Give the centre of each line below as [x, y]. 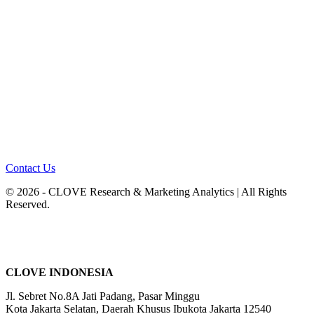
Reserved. [28, 205]
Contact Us [30, 168]
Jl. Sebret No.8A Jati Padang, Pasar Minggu [103, 296]
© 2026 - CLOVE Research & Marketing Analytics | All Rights [146, 192]
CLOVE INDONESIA [60, 273]
